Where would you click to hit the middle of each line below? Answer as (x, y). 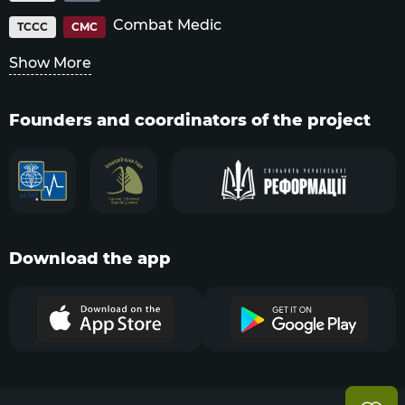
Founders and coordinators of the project (190, 120)
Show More (50, 63)
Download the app (90, 259)
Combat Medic (167, 25)
